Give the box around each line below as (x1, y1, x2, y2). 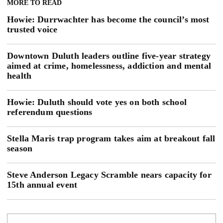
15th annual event (7, 180, 78, 190)
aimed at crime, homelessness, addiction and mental (7, 61, 211, 71)
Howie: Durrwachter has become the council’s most (7, 14, 210, 25)
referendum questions (7, 107, 93, 117)
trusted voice (7, 24, 58, 35)
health (7, 71, 32, 81)
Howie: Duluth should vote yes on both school (7, 97, 187, 108)
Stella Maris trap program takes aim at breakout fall (7, 133, 216, 144)
